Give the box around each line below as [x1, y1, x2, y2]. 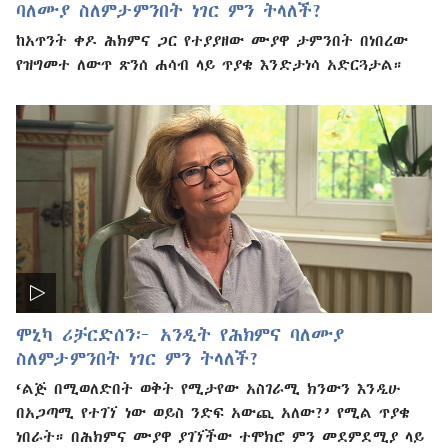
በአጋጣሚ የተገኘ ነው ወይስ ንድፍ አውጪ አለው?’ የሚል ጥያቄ [16, 403, 410, 420]
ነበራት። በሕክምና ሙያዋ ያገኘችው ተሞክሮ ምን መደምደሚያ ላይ [16, 427, 424, 444]
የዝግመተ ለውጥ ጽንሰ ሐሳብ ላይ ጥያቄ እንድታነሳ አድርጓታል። [16, 56, 402, 73]
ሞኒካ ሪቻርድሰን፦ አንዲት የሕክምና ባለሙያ [16, 324, 344, 344]
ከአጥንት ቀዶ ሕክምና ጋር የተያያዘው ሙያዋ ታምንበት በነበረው [16, 32, 408, 49]
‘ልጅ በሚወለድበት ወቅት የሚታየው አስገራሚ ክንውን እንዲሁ [16, 379, 400, 396]
